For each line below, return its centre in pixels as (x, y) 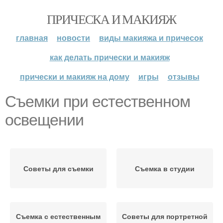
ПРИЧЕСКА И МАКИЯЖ (111, 19)
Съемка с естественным (58, 216)
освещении (44, 120)
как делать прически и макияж (110, 57)
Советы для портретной (165, 216)
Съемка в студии (165, 168)
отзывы (183, 76)
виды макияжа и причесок (151, 38)
